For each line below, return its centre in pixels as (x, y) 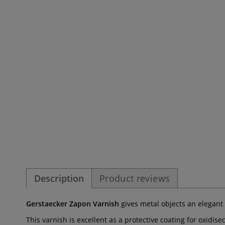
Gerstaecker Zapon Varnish (73, 204)
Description (59, 178)
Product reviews (135, 178)
